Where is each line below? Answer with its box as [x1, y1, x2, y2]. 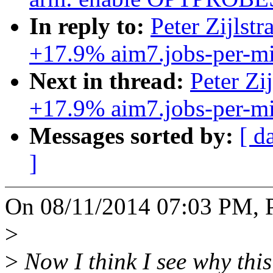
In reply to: [29, 13, 151, 40]
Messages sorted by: [29, 122, 239, 149]
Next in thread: [29, 68, 190, 94]
